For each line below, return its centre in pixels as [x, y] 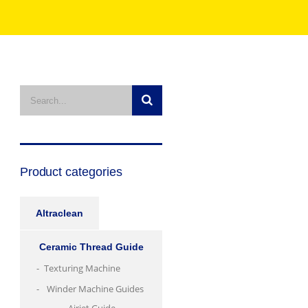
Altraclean [59, 213]
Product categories [71, 172]
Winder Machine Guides [96, 289]
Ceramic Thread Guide [91, 247]
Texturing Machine [82, 268]
